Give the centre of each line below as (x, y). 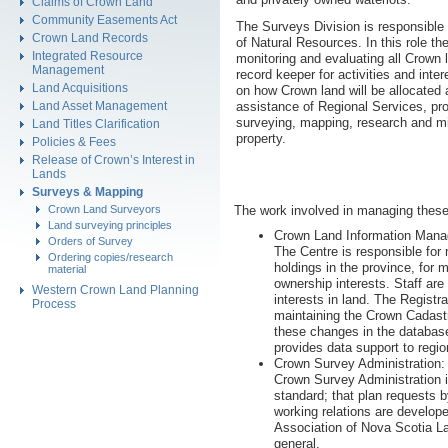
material (67, 269)
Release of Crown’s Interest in (113, 159)
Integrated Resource (87, 55)
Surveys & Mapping (87, 191)
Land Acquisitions (80, 87)
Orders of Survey (90, 241)
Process (54, 303)
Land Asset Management (99, 105)
